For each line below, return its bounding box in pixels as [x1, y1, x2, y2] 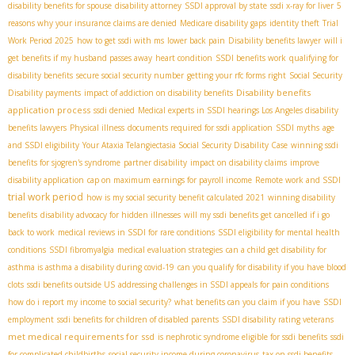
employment [8, 313, 54, 325]
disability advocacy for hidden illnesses [40, 208, 181, 220]
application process [8, 103, 90, 116]
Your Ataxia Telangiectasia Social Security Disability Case [82, 139, 288, 151]
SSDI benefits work [216, 52, 286, 63]
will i [324, 34, 342, 46]
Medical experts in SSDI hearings [138, 104, 259, 116]
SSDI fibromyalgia [49, 243, 114, 255]
